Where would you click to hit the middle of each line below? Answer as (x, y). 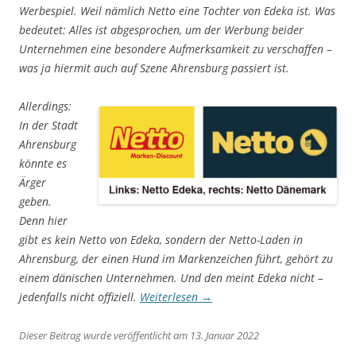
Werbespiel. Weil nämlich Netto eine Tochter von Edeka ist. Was (177, 11)
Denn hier (43, 221)
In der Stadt (48, 126)
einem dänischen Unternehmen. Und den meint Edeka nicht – (171, 278)
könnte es (43, 164)
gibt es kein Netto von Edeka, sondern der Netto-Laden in (161, 240)
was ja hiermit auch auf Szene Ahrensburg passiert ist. (154, 68)
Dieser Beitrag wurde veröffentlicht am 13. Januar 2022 (139, 336)
